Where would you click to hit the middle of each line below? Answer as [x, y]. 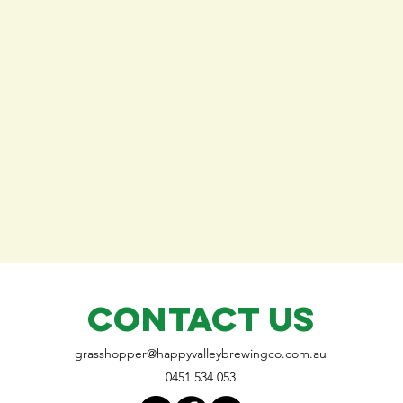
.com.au [304, 354]
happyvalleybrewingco [219, 354]
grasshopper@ [116, 354]
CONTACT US [201, 318]
